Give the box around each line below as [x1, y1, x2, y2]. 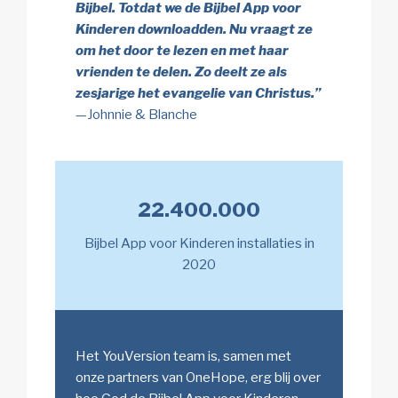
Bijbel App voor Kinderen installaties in [84, 235, 314, 252]
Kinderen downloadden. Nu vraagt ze [75, 21, 313, 38]
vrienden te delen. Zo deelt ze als [75, 64, 287, 81]
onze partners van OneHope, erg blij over [75, 369, 321, 386]
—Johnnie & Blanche [75, 107, 197, 123]
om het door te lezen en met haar [75, 43, 289, 60]
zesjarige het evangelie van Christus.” [75, 85, 321, 102]
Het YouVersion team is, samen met [75, 347, 291, 364]
